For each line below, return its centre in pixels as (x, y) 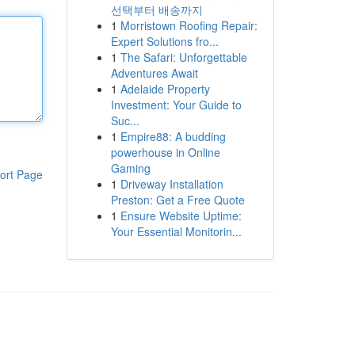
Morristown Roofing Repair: (189, 25)
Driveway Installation (172, 184)
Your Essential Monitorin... (176, 231)
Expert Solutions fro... (164, 41)
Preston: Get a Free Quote (177, 200)
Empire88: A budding (173, 136)
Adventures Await (154, 73)
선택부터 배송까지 (157, 10)
